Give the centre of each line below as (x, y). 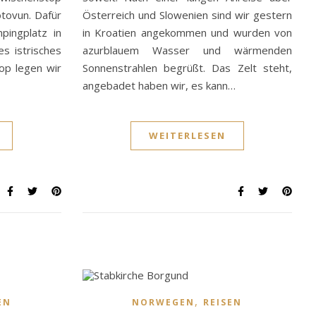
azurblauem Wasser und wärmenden (187, 50)
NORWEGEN (164, 303)
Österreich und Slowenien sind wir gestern (187, 15)
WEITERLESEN (187, 136)
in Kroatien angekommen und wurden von (187, 33)
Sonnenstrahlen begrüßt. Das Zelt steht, (187, 68)
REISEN (223, 303)
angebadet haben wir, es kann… (159, 86)
